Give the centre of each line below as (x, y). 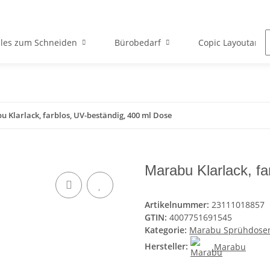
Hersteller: (166, 246)
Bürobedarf (138, 43)
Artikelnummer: (178, 205)
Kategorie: (167, 230)
